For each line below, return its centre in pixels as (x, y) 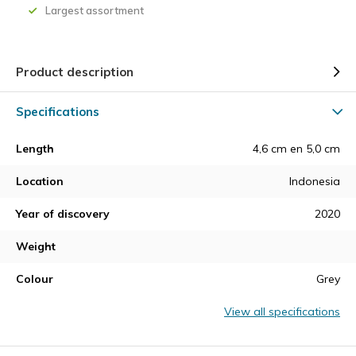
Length (35, 149)
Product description (75, 72)
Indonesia (315, 181)
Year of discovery (63, 214)
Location (40, 181)
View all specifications (282, 311)
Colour (35, 279)
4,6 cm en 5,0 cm (296, 149)
